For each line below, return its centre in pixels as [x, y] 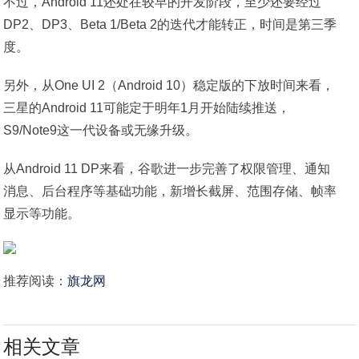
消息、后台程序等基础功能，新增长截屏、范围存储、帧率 [170, 191]
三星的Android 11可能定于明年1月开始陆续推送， [147, 108]
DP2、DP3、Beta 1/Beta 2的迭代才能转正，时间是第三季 [170, 24]
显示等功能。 [42, 214]
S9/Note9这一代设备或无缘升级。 [101, 130]
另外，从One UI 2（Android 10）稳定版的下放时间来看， [169, 85]
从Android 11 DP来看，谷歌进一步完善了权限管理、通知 [167, 169]
